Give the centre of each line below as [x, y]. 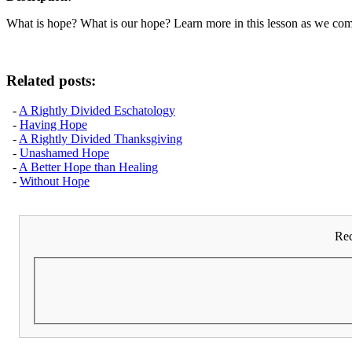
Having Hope [53, 125]
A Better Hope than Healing [88, 167]
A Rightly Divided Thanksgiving [101, 139]
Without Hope [55, 181]
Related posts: [51, 80]
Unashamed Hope [64, 153]
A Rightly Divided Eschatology [97, 111]
